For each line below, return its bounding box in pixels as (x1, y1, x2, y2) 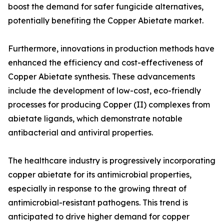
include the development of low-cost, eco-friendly (8, 85, 201, 96)
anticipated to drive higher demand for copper (8, 211, 189, 222)
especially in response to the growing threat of (8, 183, 186, 194)
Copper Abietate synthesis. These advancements (8, 71, 195, 82)
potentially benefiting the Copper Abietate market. (8, 15, 203, 26)
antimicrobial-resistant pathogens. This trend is (8, 197, 188, 208)
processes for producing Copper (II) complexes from (8, 99, 210, 110)
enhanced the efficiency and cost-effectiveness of (8, 57, 203, 68)
